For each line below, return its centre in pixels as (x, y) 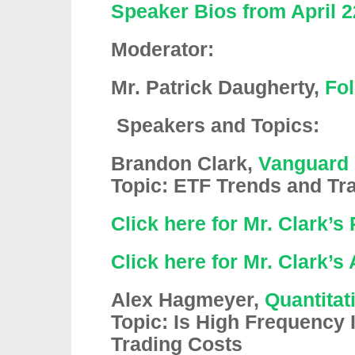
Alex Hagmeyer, (188, 300)
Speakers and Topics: (218, 126)
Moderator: (162, 50)
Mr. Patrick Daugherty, (218, 88)
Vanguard (303, 164)
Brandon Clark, (185, 164)
